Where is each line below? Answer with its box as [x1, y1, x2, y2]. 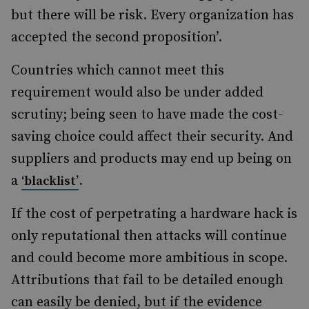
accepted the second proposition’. [11, 29, 226, 46]
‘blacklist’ [21, 173, 79, 189]
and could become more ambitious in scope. [11, 250, 288, 267]
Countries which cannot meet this [11, 62, 224, 79]
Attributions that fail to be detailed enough [11, 272, 283, 289]
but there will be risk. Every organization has [11, 7, 294, 24]
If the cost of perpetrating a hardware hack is [11, 206, 297, 223]
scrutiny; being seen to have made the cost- [11, 106, 283, 123]
